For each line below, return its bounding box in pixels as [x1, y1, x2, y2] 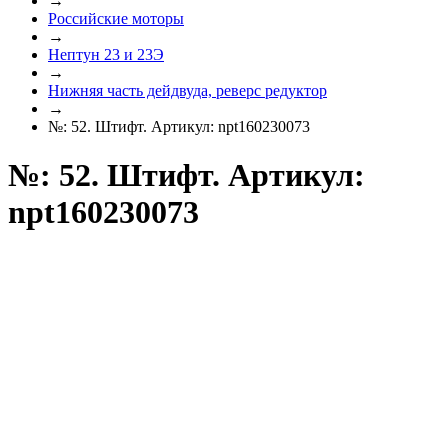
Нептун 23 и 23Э [48, 45, 164, 63]
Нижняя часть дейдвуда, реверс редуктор [48, 81, 327, 99]
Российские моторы [48, 9, 184, 27]
